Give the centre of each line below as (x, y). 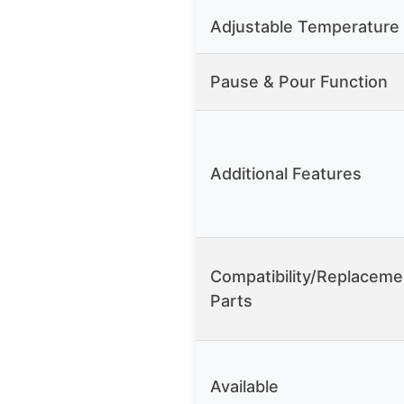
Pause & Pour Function (299, 82)
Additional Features (286, 174)
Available (244, 387)
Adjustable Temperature (305, 27)
